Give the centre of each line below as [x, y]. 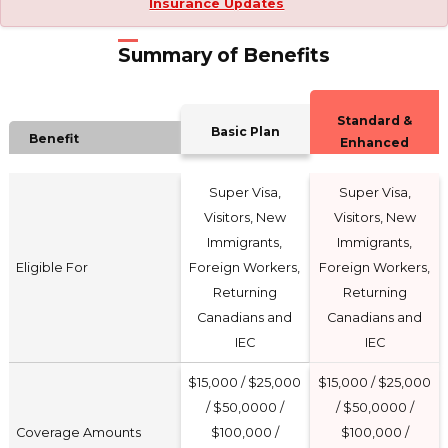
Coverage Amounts [78, 432]
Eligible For [51, 267]
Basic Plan [245, 131]
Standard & [374, 120]
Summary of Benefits [224, 54]
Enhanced [374, 142]
